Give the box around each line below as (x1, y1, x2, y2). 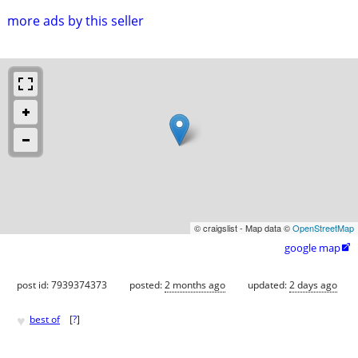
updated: (248, 277, 289, 292)
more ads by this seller (7, 11, 144, 30)
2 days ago (289, 277, 337, 292)
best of (30, 312, 60, 327)
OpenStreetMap (292, 221, 354, 234)
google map (284, 240, 340, 255)
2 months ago (165, 277, 225, 292)
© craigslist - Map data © (194, 221, 292, 234)
